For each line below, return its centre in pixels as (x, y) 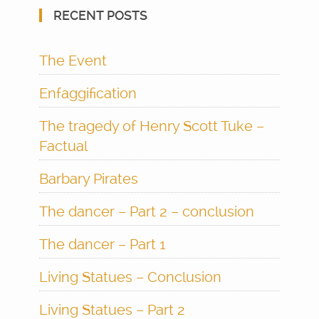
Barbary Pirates (89, 178)
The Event (73, 60)
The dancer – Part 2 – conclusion (147, 211)
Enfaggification (88, 93)
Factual (63, 146)
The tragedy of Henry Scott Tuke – (152, 126)
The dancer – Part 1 (103, 244)
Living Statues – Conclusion (130, 277)
